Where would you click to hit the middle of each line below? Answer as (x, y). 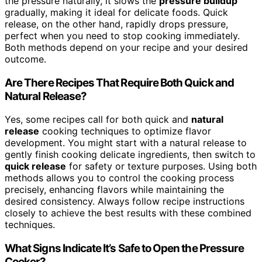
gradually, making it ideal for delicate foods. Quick (116, 13)
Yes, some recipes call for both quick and (98, 120)
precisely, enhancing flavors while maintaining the (114, 190)
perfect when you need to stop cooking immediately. (122, 36)
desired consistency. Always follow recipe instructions (125, 201)
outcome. (25, 59)
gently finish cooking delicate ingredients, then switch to (130, 155)
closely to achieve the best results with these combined (128, 213)
